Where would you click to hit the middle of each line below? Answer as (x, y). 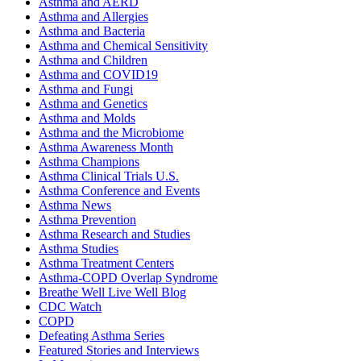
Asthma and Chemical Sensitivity (123, 46)
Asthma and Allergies (93, 17)
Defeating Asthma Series (102, 336)
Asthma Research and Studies (114, 234)
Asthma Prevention (87, 220)
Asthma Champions (89, 162)
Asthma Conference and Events (119, 191)
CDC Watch (70, 307)
